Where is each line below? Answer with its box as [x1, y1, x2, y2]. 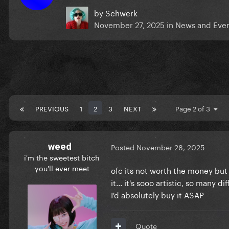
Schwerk [105, 6, 138, 18]
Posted [111, 141, 136, 153]
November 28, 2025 [136, 141, 204, 153]
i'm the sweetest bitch [24, 151, 100, 163]
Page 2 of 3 [175, 102, 214, 113]
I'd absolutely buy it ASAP [111, 188, 204, 200]
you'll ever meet [34, 162, 89, 173]
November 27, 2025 [94, 17, 165, 30]
